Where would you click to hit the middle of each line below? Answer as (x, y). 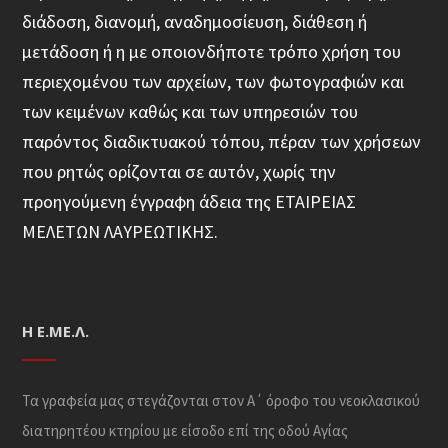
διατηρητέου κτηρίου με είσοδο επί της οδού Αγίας (185, 430)
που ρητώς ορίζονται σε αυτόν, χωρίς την (179, 171)
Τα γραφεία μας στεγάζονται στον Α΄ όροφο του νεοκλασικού (221, 400)
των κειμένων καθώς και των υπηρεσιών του (190, 111)
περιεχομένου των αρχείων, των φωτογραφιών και (213, 81)
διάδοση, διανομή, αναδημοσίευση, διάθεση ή (195, 21)
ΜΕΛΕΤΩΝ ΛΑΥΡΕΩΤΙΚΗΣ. (120, 231)
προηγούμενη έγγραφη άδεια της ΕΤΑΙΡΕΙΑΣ (189, 201)
